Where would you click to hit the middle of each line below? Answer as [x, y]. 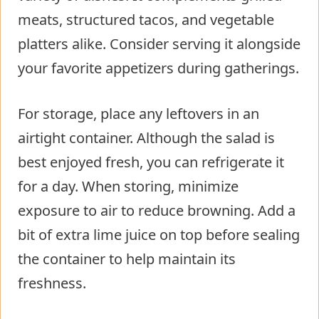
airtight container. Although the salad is [146, 138]
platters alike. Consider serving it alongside [159, 44]
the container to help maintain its [127, 259]
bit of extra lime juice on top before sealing [159, 235]
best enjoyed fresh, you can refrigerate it [151, 162]
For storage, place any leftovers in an [138, 114]
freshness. [52, 283]
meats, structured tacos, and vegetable [146, 20]
